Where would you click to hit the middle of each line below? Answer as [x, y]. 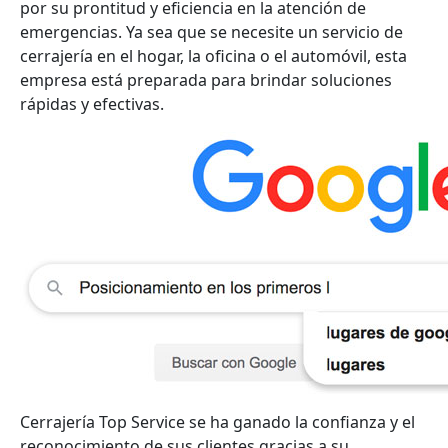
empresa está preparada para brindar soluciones [206, 79]
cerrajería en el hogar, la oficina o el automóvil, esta [213, 55]
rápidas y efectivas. [92, 103]
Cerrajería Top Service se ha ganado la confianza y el [217, 421]
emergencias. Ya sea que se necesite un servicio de [211, 31]
